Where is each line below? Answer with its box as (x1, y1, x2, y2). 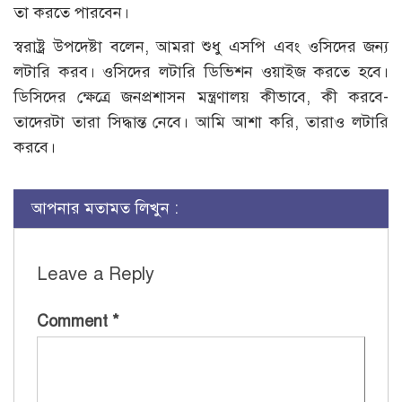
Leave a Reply (37, 263, 154, 286)
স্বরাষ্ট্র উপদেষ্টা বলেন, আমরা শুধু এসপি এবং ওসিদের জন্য (13, 37, 389, 57)
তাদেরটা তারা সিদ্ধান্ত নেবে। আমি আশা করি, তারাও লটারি (13, 112, 389, 133)
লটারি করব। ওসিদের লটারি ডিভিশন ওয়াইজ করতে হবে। (13, 62, 389, 83)
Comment (37, 311, 112, 332)
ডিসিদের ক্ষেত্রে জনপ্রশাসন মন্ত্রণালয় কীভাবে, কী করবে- (13, 87, 389, 108)
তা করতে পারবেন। (13, 3, 129, 23)
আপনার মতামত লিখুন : (31, 198, 179, 219)
